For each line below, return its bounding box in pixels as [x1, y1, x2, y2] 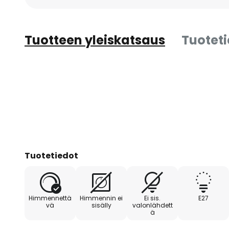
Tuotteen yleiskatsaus [25, 32, 165, 49]
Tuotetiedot [25, 150, 78, 162]
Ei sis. [144, 194, 161, 202]
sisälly [91, 201, 111, 210]
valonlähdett [132, 201, 173, 210]
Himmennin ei [80, 194, 123, 202]
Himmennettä [29, 194, 72, 202]
